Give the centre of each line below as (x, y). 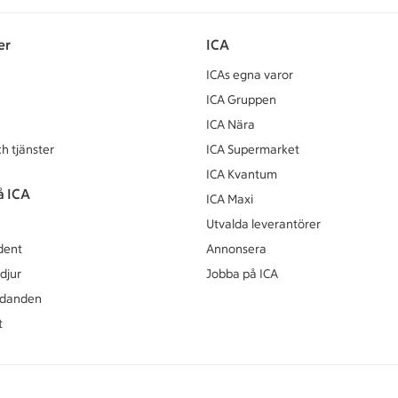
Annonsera (236, 249)
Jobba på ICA (242, 274)
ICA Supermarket (253, 149)
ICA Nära (231, 124)
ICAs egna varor (250, 75)
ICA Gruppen (241, 99)
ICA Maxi (230, 199)
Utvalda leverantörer (263, 224)
